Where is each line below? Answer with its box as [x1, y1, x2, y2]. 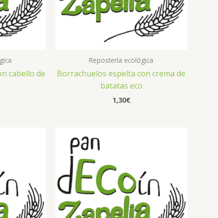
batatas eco [100, 80, 143, 91]
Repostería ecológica [89, 55, 154, 65]
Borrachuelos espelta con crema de [57, 68, 186, 79]
